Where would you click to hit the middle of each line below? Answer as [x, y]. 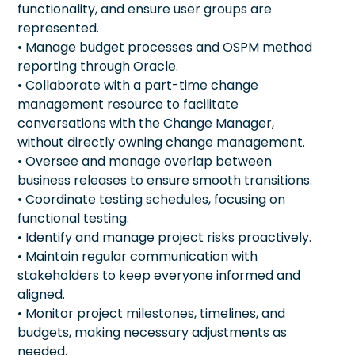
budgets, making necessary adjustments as [152, 332]
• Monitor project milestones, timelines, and [151, 313]
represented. [58, 28]
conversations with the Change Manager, [146, 123]
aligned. [41, 294]
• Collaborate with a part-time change [138, 85]
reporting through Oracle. [98, 66]
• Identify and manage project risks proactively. [164, 237]
